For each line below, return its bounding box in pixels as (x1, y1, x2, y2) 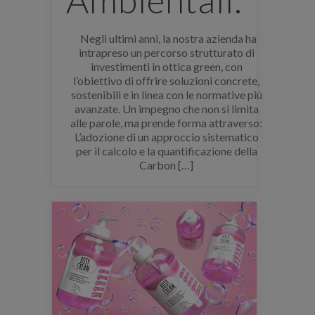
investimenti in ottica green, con (90, 59, 243, 73)
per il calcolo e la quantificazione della (75, 143, 257, 157)
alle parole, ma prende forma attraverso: (70, 115, 263, 129)
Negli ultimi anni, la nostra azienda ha (76, 31, 257, 45)
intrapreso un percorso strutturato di (78, 45, 255, 59)
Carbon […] (139, 157, 194, 172)
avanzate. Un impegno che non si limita (74, 101, 259, 115)
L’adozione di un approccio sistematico (74, 129, 259, 143)
